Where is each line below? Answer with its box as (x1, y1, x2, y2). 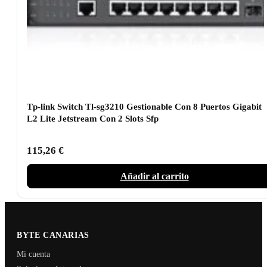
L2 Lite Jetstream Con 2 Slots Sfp (27, 113, 159, 123)
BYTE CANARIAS (17, 231, 89, 240)
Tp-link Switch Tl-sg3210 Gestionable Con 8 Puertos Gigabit (27, 101, 262, 111)
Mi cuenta (17, 250, 50, 259)
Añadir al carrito (120, 171, 189, 182)
